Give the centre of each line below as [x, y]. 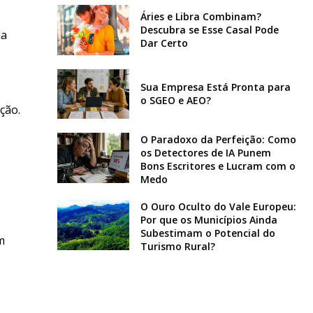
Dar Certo [164, 43]
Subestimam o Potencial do [208, 233]
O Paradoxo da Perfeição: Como [218, 140]
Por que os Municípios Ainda [209, 220]
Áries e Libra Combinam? [201, 17]
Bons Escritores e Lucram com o [218, 166]
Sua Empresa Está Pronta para [215, 87]
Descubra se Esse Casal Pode [209, 30]
